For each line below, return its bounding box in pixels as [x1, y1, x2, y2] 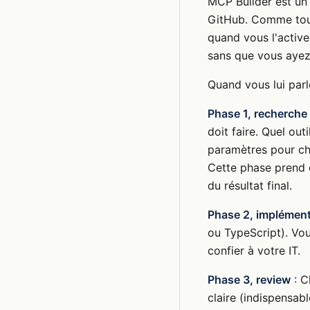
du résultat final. [208, 179, 292, 193]
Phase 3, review [208, 273, 291, 287]
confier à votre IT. [208, 244, 300, 258]
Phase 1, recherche [208, 107, 307, 121]
